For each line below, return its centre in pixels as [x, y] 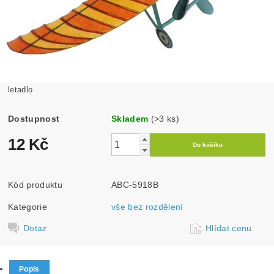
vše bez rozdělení [147, 206]
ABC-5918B [135, 184]
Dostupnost [34, 118]
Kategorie [28, 206]
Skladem [130, 118]
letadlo [20, 89]
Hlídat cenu [229, 228]
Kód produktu [35, 184]
